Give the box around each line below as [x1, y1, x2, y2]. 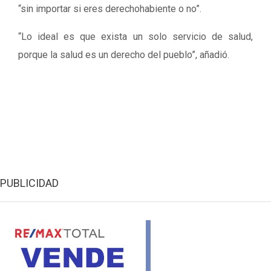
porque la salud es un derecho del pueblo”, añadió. [18, 49, 229, 60]
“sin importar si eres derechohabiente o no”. [18, 3, 201, 15]
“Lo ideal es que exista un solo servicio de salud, [18, 31, 253, 42]
